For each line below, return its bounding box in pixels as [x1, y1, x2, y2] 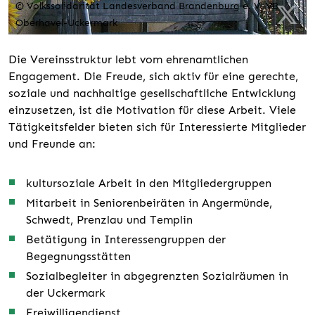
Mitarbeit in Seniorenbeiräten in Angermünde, [25, 195, 272, 210]
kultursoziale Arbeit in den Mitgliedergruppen [25, 176, 271, 190]
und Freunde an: [8, 136, 96, 150]
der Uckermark [25, 285, 105, 300]
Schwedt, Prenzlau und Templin [25, 212, 193, 226]
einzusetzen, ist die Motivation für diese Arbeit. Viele [8, 103, 296, 117]
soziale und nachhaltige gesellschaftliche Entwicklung [8, 86, 296, 100]
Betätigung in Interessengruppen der [25, 232, 226, 246]
